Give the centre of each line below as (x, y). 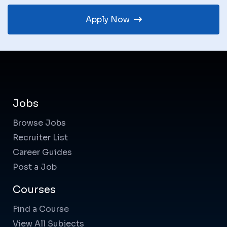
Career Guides (42, 153)
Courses (34, 190)
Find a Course (41, 209)
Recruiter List (40, 138)
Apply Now (108, 20)
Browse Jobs (39, 123)
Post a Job (35, 167)
